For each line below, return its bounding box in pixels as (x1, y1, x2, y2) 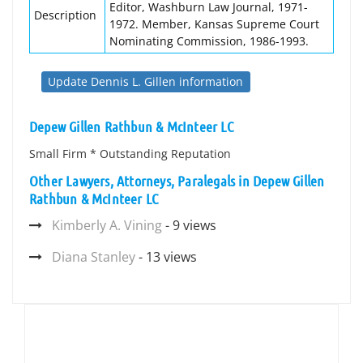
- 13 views (135, 248, 197, 266)
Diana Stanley (52, 248, 135, 266)
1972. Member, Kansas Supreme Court (109, 16, 319, 32)
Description (34, 7, 96, 23)
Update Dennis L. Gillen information (48, 74, 244, 89)
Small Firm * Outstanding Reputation (29, 146, 231, 161)
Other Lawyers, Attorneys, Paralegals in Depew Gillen (29, 172, 325, 190)
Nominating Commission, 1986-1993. (109, 33, 309, 49)
